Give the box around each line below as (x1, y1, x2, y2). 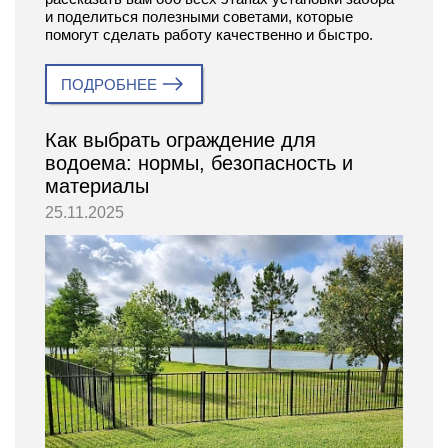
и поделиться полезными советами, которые (45, 7, 353, 25)
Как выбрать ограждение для (45, 128, 316, 151)
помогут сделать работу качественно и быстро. (45, 25, 373, 43)
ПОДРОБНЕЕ (61, 75, 157, 93)
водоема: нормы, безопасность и (45, 151, 353, 174)
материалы (45, 174, 149, 197)
